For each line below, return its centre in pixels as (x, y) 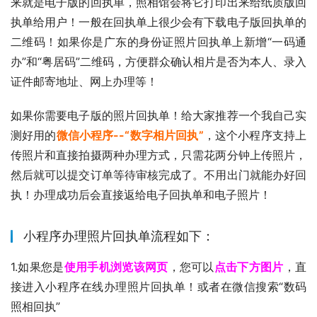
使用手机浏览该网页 (116, 266)
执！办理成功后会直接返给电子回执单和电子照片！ (141, 194)
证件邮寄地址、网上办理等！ (84, 81)
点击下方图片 (249, 266)
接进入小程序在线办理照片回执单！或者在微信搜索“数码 (158, 286)
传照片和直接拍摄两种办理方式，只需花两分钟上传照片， (158, 155)
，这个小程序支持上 (255, 135)
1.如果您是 (38, 266)
